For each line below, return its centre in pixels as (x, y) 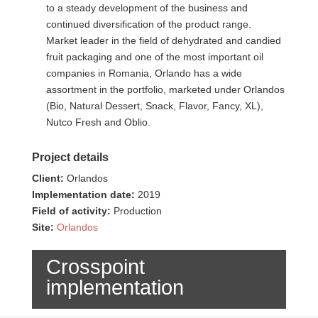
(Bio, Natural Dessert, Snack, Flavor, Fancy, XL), (154, 105)
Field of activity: (72, 210)
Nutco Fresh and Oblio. (98, 122)
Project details (70, 157)
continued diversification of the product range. (148, 24)
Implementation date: (84, 194)
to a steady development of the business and (147, 7)
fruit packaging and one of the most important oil (154, 56)
